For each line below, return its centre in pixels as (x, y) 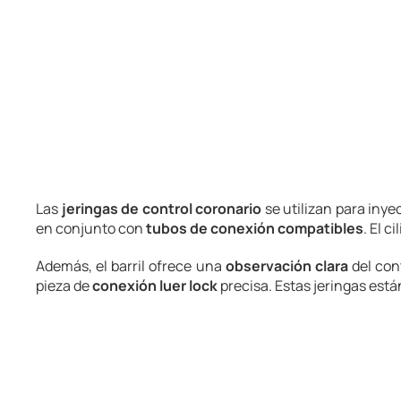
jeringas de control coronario (162, 209)
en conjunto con (91, 228)
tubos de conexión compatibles (255, 228)
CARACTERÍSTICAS (107, 347)
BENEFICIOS (84, 380)
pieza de (64, 286)
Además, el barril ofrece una (131, 266)
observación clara (286, 266)
